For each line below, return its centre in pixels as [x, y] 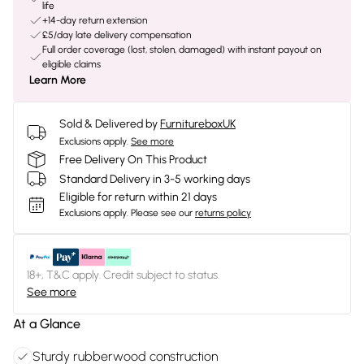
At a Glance [47, 324]
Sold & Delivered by [108, 124]
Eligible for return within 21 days [138, 197]
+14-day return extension [95, 20]
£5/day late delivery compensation [117, 35]
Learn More [58, 80]
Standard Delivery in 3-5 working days [155, 179]
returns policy [223, 213]
